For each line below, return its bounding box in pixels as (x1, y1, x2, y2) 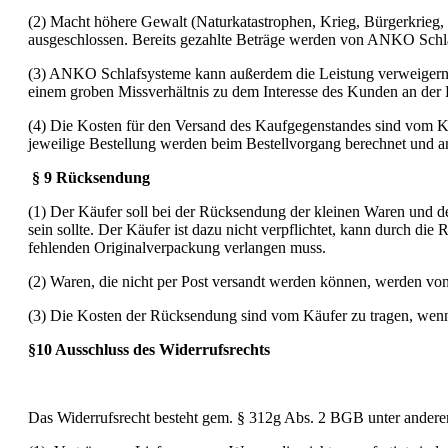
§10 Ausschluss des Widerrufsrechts (28, 340, 270, 358)
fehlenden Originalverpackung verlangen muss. (28, 238, 326, 256)
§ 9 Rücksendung (32, 168, 150, 186)
